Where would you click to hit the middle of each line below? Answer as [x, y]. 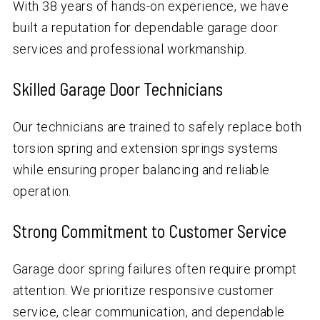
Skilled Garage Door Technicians [117, 89]
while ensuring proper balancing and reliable [141, 170]
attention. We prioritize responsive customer [143, 291]
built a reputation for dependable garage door [145, 28]
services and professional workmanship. [130, 49]
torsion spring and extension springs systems [145, 149]
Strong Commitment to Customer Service [149, 231]
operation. [42, 191]
